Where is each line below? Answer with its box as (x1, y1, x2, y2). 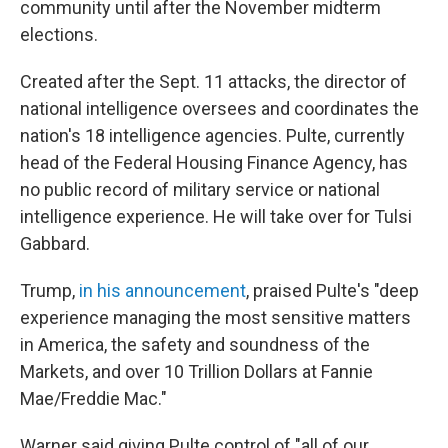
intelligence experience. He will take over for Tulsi (20, 206, 412, 227)
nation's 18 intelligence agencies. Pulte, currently (20, 125, 405, 146)
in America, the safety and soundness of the (20, 334, 370, 355)
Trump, (20, 280, 75, 301)
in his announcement (75, 280, 246, 301)
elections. (20, 24, 98, 45)
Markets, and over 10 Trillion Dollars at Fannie (20, 361, 373, 382)
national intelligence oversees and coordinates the (20, 98, 419, 119)
